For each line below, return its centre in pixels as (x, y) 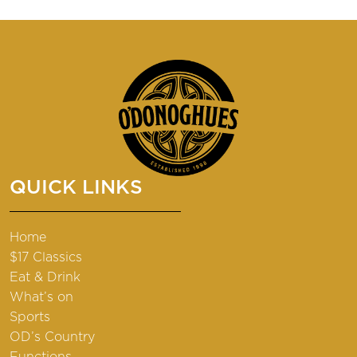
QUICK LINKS (76, 187)
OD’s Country (52, 337)
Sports (30, 317)
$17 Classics (46, 257)
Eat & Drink (45, 277)
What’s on (41, 297)
